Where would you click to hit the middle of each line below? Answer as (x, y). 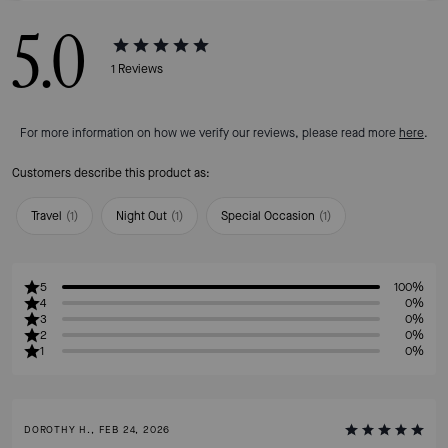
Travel (46, 216)
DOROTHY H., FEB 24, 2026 (97, 429)
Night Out (141, 216)
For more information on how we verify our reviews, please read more (209, 133)
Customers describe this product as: (111, 173)
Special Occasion (268, 216)
